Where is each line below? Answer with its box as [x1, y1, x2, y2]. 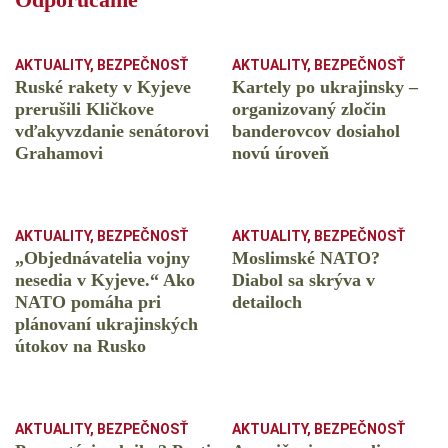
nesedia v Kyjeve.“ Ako [15, 270, 195, 291]
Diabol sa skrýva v [232, 270, 375, 291]
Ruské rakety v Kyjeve [15, 77, 191, 98]
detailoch [232, 292, 302, 313]
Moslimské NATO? [232, 248, 380, 269]
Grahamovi [15, 143, 103, 164]
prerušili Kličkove [15, 99, 154, 120]
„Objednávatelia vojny [15, 248, 190, 269]
